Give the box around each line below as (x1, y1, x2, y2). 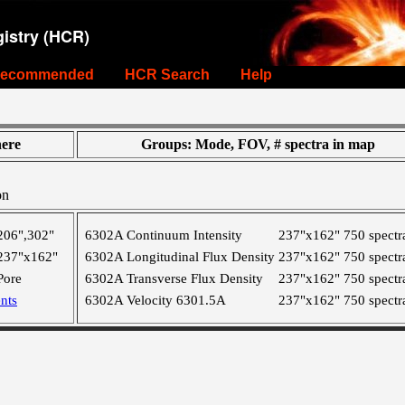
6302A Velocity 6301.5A (85, 293, 226, 307)
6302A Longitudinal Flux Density (85, 250, 275, 264)
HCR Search (125, 67, 210, 82)
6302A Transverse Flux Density (85, 271, 263, 286)
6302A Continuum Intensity (85, 228, 242, 242)
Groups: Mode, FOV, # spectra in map (140, 137, 375, 152)
